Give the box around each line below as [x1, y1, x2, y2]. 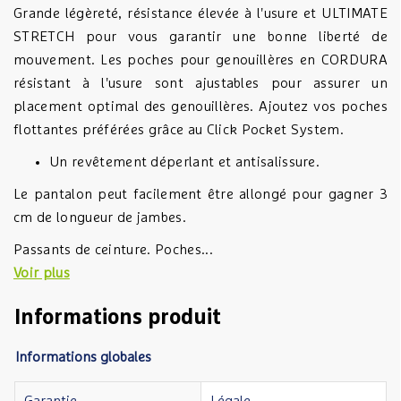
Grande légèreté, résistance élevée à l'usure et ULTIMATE [13, 6, 388, 21]
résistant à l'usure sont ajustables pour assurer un [13, 76, 388, 90]
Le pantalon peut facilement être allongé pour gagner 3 [13, 187, 388, 201]
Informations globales [15, 350, 151, 364]
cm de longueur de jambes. [13, 210, 187, 225]
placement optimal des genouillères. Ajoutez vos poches [13, 99, 388, 114]
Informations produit [14, 307, 221, 328]
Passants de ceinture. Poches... [13, 243, 213, 257]
